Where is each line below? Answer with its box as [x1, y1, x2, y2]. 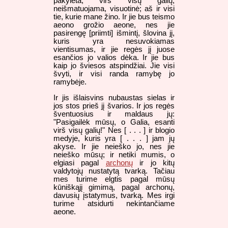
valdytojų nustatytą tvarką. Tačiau [53, 166, 175, 175]
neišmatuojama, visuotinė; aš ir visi [53, 5, 175, 13]
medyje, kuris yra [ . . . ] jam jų [53, 134, 175, 142]
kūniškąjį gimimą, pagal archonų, [53, 183, 175, 191]
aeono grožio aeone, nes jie [53, 21, 175, 30]
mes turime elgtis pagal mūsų [53, 175, 175, 183]
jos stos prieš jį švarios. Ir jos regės [53, 101, 175, 110]
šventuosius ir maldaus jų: [53, 109, 175, 118]
